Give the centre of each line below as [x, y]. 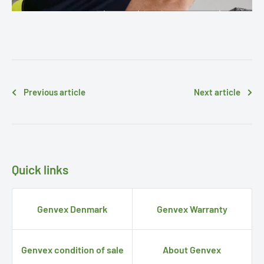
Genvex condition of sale [72, 249]
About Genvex [192, 249]
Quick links [40, 169]
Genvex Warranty [192, 209]
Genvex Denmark [72, 209]
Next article [217, 92]
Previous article [55, 92]
